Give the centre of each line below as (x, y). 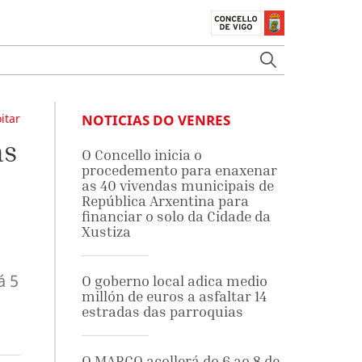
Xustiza (106, 232)
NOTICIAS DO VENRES (156, 120)
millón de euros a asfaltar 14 (174, 296)
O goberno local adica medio (174, 281)
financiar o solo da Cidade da (176, 216)
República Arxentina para (165, 201)
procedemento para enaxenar (179, 170)
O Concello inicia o (141, 155)
